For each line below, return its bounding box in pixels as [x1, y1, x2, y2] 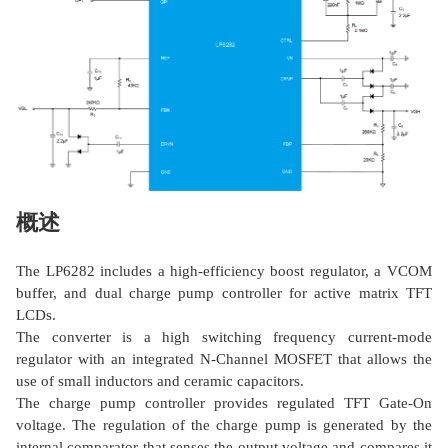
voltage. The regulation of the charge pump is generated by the [16, 417, 432, 434]
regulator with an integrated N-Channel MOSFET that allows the [16, 351, 432, 368]
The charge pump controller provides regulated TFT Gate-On [16, 395, 432, 412]
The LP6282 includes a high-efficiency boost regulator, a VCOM [16, 263, 432, 280]
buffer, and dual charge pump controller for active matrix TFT [16, 285, 432, 302]
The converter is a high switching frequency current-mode [16, 329, 432, 346]
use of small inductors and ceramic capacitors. [16, 373, 305, 390]
